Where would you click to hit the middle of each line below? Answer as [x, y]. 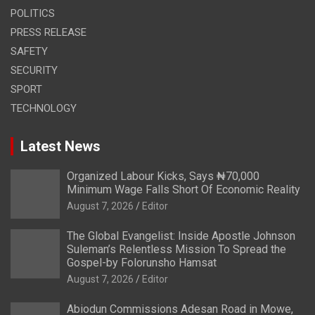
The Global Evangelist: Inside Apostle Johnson [181, 236]
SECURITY [34, 70]
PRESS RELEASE [49, 32]
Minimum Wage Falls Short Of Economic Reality [184, 189]
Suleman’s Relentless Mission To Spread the [176, 249]
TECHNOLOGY [44, 108]
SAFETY [29, 51]
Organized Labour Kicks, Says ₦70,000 [163, 176]
